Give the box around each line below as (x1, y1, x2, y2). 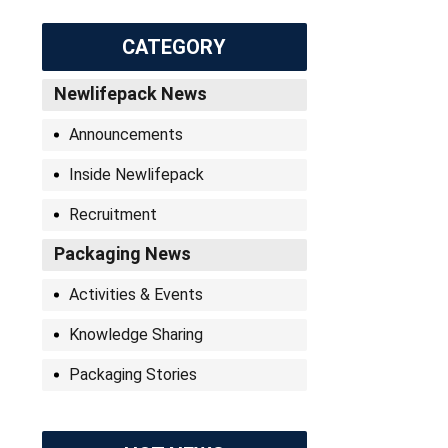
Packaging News (53, 243, 191, 264)
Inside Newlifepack (68, 165, 204, 184)
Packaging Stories (68, 365, 197, 384)
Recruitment (68, 205, 157, 224)
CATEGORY (122, 35, 227, 59)
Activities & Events (68, 285, 203, 304)
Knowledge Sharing (68, 325, 203, 344)
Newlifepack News (53, 83, 207, 104)
